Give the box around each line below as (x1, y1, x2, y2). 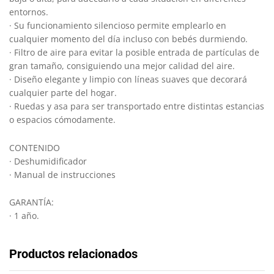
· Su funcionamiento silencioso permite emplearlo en (9, 19, 226, 31)
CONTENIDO (9, 141, 60, 154)
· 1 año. (9, 210, 39, 222)
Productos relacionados (9, 246, 138, 262)
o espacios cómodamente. (9, 113, 116, 125)
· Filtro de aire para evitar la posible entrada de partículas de (9, 46, 259, 58)
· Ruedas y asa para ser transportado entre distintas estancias (9, 100, 264, 112)
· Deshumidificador (9, 155, 87, 167)
